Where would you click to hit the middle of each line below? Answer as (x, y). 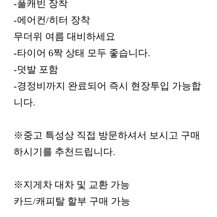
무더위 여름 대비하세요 (64, 36)
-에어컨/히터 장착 (52, 20)
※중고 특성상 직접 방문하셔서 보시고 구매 (107, 135)
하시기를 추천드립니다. (64, 151)
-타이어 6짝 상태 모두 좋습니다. (82, 53)
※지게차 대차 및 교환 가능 (72, 184)
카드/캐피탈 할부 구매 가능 (72, 201)
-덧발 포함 (36, 69)
